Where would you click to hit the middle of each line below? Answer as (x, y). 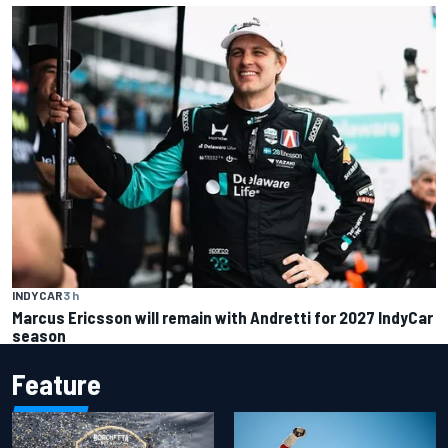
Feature (56, 383)
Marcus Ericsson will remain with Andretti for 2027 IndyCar (222, 316)
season (39, 334)
